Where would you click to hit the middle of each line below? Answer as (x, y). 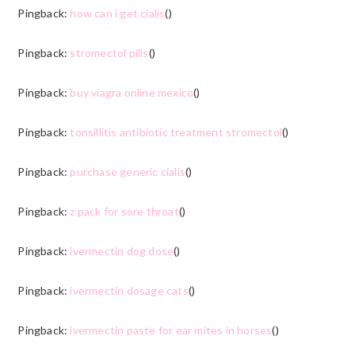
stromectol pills (109, 52)
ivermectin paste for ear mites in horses (171, 330)
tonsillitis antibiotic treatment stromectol (176, 132)
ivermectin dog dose (122, 250)
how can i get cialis (118, 13)
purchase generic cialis (128, 171)
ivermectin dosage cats (129, 290)
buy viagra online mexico (132, 92)
